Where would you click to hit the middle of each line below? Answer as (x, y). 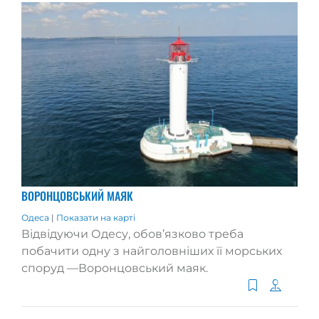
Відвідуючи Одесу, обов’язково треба (132, 234)
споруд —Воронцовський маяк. (115, 268)
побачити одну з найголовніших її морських (152, 251)
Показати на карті (96, 217)
